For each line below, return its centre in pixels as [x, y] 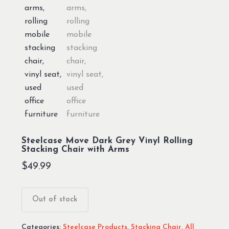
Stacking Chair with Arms [75, 150]
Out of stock [55, 200]
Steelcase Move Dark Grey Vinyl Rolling [107, 141]
